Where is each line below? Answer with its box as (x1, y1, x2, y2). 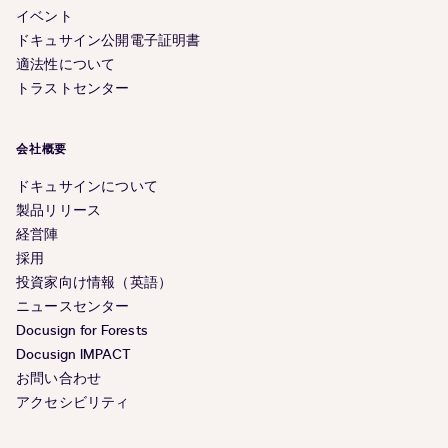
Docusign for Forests (16, 321, 148, 341)
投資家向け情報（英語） (16, 273, 173, 293)
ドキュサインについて (16, 177, 158, 197)
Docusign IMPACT (16, 345, 131, 365)
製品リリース (16, 201, 102, 221)
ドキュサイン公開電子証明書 (16, 31, 201, 51)
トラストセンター (16, 79, 130, 99)
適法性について (16, 55, 116, 75)
